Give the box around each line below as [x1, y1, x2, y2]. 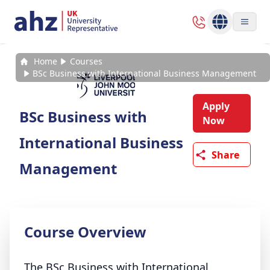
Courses [69, 55, 102, 67]
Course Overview [24, 222, 146, 242]
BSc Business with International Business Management [32, 67, 256, 79]
